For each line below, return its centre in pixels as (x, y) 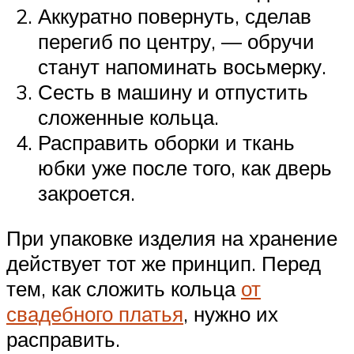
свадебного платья (95, 314)
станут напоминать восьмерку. (182, 66)
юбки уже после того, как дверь (185, 167)
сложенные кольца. (128, 117)
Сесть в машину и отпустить (173, 91)
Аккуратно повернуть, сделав (175, 15)
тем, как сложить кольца (124, 289)
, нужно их (231, 314)
